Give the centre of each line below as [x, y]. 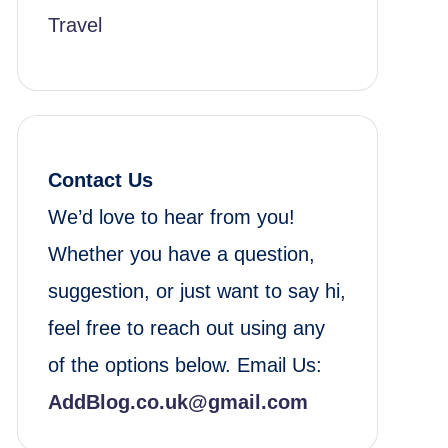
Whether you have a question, [181, 254]
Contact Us [100, 180]
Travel [74, 25]
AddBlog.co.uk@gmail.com [177, 402]
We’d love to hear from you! [171, 217]
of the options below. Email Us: [184, 365]
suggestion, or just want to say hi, [196, 291]
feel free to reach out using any [186, 328]
